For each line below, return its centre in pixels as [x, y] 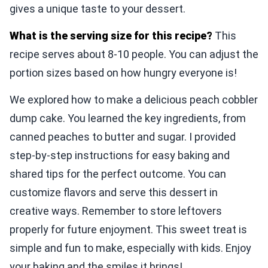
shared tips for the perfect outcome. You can [118, 174]
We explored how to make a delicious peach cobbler [134, 100]
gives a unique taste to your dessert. [98, 9]
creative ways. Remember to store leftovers [116, 211]
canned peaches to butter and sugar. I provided [123, 137]
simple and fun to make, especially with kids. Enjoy [130, 248]
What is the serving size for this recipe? [111, 36]
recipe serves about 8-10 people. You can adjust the [134, 54]
